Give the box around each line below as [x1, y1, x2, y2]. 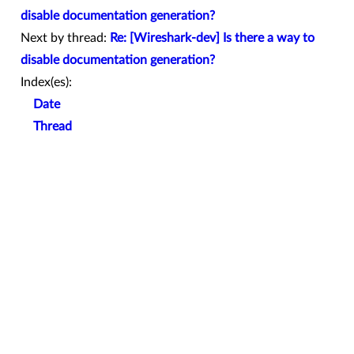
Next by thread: [21, 31, 110, 44]
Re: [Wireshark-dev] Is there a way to [110, 31, 314, 44]
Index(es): [21, 75, 72, 88]
